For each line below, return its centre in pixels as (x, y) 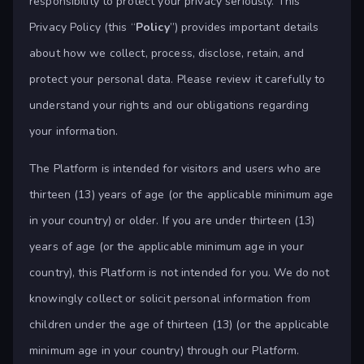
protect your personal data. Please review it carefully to (178, 80)
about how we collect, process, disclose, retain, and (167, 54)
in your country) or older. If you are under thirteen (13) (172, 221)
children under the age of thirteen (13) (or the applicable (180, 325)
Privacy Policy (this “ (82, 28)
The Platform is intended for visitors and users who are (175, 169)
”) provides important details (244, 28)
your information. (74, 132)
